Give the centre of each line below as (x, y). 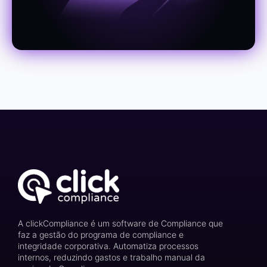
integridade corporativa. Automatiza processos (108, 246)
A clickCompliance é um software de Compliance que (120, 223)
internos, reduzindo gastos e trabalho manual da (111, 257)
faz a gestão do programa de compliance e (101, 235)
